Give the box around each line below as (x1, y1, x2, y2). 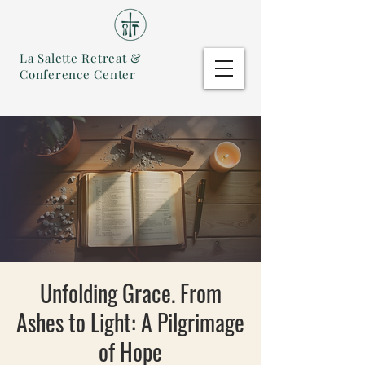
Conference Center (20, 66, 136, 82)
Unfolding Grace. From (39, 276, 222, 310)
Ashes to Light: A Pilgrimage (16, 306, 244, 339)
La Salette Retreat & (20, 50, 142, 66)
